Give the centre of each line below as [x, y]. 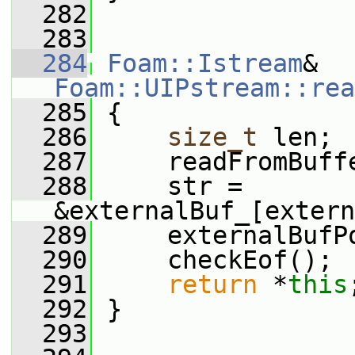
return [212, 284]
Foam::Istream [205, 63]
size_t [212, 137]
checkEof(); [212, 260]
